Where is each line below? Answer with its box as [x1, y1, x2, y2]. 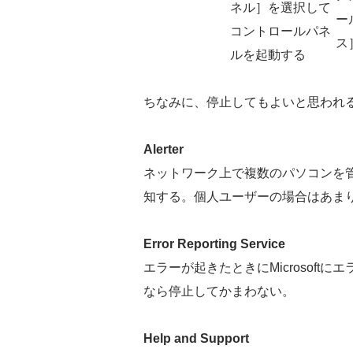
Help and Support [143, 331, 249, 345]
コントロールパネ [230, 24, 331, 38]
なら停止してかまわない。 [143, 284, 295, 298]
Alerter [143, 142, 184, 156]
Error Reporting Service [143, 236, 285, 251]
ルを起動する [230, 47, 306, 61]
